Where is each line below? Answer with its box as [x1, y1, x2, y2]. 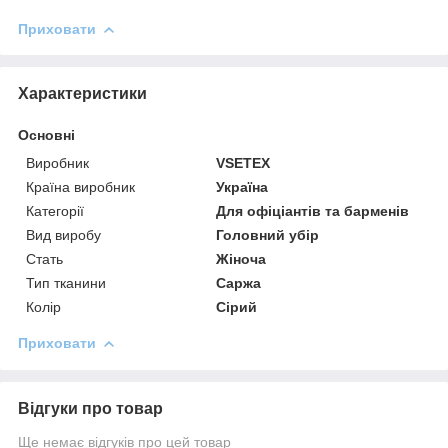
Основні [18, 126, 75, 143]
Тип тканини [26, 274, 106, 291]
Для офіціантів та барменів [216, 202, 410, 219]
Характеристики [18, 84, 147, 102]
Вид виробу [26, 226, 101, 243]
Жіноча [216, 250, 267, 267]
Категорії [26, 202, 84, 219]
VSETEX [216, 154, 271, 171]
